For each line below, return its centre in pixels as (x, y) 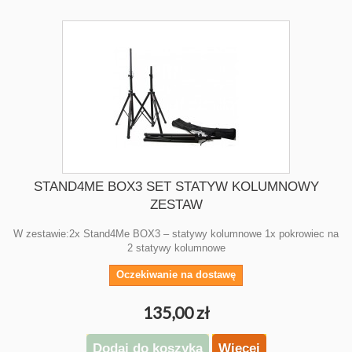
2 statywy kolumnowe (176, 248)
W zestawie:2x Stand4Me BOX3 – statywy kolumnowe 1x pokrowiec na (176, 234)
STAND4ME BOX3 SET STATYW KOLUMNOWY (176, 187)
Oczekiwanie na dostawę (176, 275)
